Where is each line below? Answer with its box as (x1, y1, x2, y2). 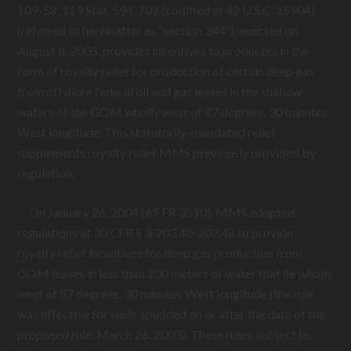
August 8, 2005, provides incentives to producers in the (17, 43, 309, 58)
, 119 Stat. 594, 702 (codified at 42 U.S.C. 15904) (57, 2, 316, 17)
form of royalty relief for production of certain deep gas (17, 63, 315, 78)
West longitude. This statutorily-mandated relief (17, 125, 277, 139)
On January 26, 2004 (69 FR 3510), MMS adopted (17, 204, 295, 219)
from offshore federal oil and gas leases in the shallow (17, 84, 302, 99)
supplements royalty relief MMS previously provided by (17, 145, 317, 160)
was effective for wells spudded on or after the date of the (17, 306, 326, 321)
